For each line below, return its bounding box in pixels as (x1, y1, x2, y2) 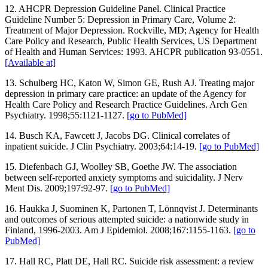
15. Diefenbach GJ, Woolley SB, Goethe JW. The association (5, 161, 237, 172)
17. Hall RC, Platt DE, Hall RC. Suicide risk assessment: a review (5, 255, 254, 266)
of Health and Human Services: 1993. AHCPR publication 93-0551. (5, 46, 263, 57)
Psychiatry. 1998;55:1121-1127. (5, 109, 127, 120)
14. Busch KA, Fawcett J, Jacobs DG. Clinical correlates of (5, 130, 230, 141)
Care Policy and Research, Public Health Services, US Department (5, 35, 257, 46)
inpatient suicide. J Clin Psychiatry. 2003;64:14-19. (5, 141, 199, 151)
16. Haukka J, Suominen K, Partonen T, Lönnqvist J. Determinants (5, 203, 258, 214)
